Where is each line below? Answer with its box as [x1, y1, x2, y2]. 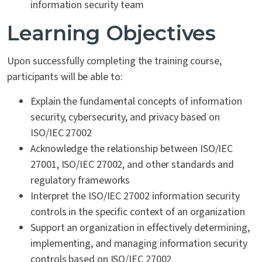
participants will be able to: [7, 70, 123, 84]
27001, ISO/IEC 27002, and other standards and [30, 157, 235, 172]
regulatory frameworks [30, 173, 130, 188]
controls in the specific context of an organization [30, 205, 245, 219]
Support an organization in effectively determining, [30, 220, 250, 235]
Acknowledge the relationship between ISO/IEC [30, 142, 233, 156]
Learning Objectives [7, 20, 216, 46]
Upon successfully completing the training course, [7, 54, 222, 68]
